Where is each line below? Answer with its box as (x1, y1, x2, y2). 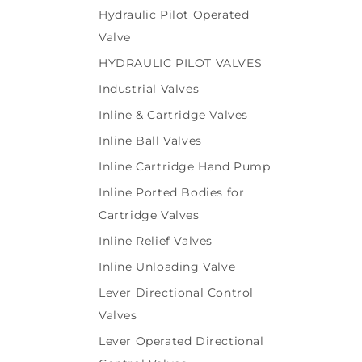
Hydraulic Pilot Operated (99, 7, 250, 22)
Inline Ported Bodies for (99, 185, 245, 200)
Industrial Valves (99, 82, 200, 96)
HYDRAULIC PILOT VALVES (99, 56, 263, 70)
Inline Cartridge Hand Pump (99, 159, 271, 174)
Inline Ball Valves (99, 133, 202, 148)
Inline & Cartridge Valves (99, 107, 248, 122)
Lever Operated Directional (99, 334, 264, 348)
